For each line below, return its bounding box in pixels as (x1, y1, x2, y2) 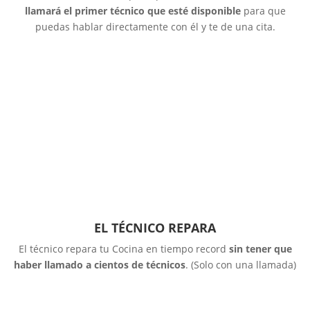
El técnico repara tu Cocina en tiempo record (18, 241, 229, 255)
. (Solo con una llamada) (185, 257, 296, 271)
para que (240, 3, 286, 17)
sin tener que (228, 241, 292, 255)
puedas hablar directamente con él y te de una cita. (35, 19, 275, 33)
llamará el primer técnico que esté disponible (24, 3, 241, 17)
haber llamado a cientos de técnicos (14, 257, 185, 271)
